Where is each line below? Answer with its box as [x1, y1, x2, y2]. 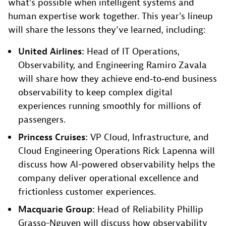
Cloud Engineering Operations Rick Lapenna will [18, 145, 215, 157]
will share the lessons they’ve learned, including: [8, 24, 206, 36]
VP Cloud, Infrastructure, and [88, 132, 209, 144]
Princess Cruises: [18, 132, 88, 144]
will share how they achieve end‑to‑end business [18, 73, 217, 85]
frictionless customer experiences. [18, 186, 156, 198]
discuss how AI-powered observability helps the [18, 159, 215, 171]
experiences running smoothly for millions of [18, 100, 201, 112]
